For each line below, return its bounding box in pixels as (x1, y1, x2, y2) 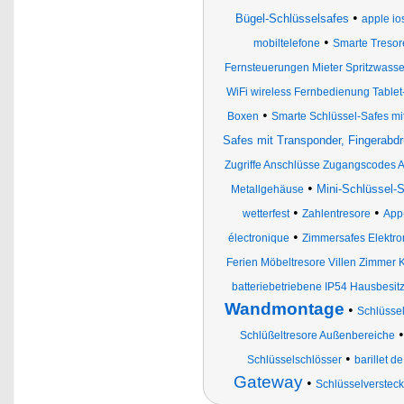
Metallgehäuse (230, 183, 304, 196)
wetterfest (243, 207, 289, 220)
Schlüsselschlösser (246, 353, 342, 366)
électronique (228, 232, 289, 244)
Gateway (234, 372, 303, 391)
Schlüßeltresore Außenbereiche (239, 329, 395, 342)
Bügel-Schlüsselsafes (235, 12, 349, 25)
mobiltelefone (252, 37, 320, 50)
